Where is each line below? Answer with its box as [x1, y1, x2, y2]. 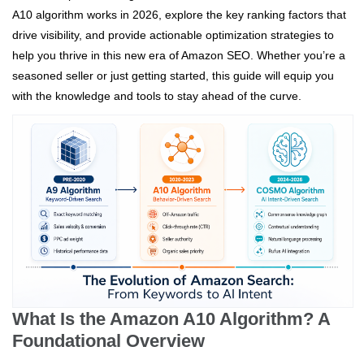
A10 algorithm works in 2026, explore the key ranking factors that [12, 8, 346, 22]
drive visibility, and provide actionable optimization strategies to [12, 28, 334, 42]
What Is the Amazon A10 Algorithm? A [12, 308, 330, 329]
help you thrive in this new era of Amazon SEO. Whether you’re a [12, 49, 345, 63]
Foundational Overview [12, 330, 205, 351]
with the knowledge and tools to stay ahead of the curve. [12, 89, 301, 103]
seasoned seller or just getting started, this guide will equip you [12, 69, 334, 83]
